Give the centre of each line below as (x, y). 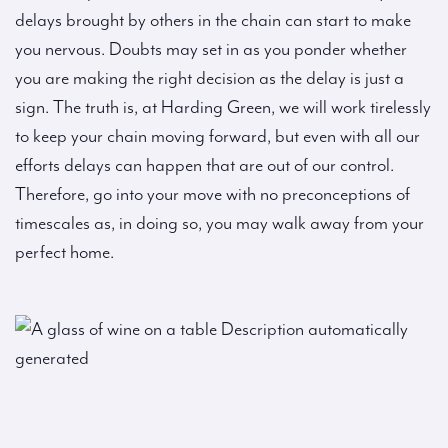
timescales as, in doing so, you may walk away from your (219, 223)
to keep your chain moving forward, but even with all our (217, 136)
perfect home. (64, 252)
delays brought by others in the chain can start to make (213, 20)
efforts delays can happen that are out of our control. (204, 165)
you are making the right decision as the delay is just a (209, 78)
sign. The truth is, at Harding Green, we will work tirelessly (223, 107)
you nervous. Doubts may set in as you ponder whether (211, 49)
